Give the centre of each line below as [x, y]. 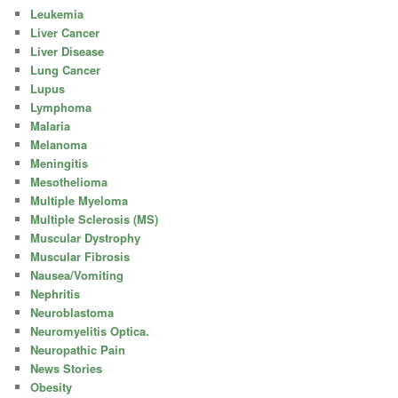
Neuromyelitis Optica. [90, 330]
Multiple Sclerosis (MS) [95, 219]
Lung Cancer [66, 69]
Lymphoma [61, 107]
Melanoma [59, 144]
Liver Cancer [65, 32]
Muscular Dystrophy [86, 237]
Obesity [52, 386]
